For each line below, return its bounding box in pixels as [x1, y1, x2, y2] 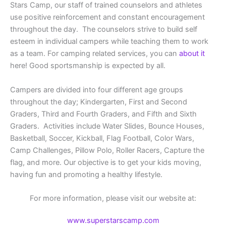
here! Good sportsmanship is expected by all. [10, 61, 165, 71]
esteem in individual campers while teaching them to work [10, 37, 208, 46]
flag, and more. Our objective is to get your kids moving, [10, 157, 201, 167]
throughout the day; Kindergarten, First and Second [10, 97, 187, 106]
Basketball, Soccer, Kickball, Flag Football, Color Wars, [10, 133, 194, 143]
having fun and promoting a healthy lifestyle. [10, 169, 162, 179]
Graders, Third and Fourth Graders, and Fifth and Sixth [10, 109, 197, 119]
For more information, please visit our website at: [30, 194, 196, 203]
